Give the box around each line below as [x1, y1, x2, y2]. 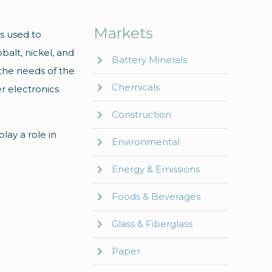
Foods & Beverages [112, 191, 200, 202]
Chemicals [112, 81, 160, 93]
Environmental [112, 136, 180, 148]
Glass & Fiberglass [112, 218, 192, 229]
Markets [93, 24, 153, 42]
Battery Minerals [112, 54, 187, 66]
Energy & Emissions [112, 163, 200, 175]
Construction [112, 109, 171, 120]
